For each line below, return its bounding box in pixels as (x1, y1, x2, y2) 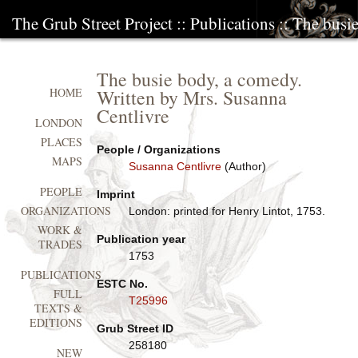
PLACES (41, 134, 83, 150)
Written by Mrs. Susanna (96, 85, 287, 110)
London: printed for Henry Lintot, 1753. (128, 205, 325, 217)
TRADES (38, 237, 83, 253)
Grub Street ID (96, 322, 173, 335)
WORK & (38, 222, 83, 238)
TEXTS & (34, 300, 83, 316)
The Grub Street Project (12, 12, 173, 34)
